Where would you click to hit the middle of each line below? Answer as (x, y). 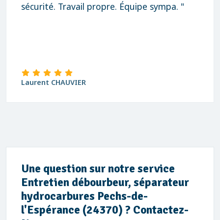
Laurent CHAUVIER (54, 82)
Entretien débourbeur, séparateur (105, 182)
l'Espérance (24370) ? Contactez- (105, 210)
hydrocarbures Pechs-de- (84, 196)
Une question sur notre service (98, 169)
